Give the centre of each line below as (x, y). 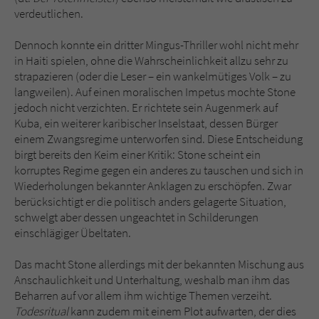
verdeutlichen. (49, 14)
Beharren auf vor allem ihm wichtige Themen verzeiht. (143, 296)
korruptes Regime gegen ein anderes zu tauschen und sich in (159, 171)
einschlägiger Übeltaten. (73, 233)
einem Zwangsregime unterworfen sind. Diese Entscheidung (158, 139)
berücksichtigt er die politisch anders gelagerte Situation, (150, 202)
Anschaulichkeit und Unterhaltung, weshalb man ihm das (152, 280)
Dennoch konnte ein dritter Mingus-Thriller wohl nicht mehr (156, 45)
